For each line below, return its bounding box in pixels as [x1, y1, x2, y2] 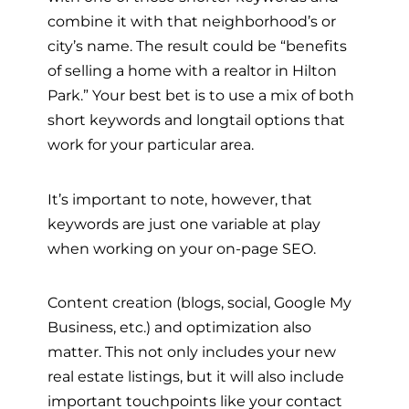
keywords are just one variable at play [47, 214, 320, 233]
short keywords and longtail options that [47, 110, 345, 130]
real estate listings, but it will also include [47, 366, 344, 385]
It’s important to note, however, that [47, 189, 312, 208]
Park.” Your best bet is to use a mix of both [47, 86, 354, 105]
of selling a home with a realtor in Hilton [47, 61, 337, 80]
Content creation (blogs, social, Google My [47, 292, 351, 311]
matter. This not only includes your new [47, 341, 336, 361]
